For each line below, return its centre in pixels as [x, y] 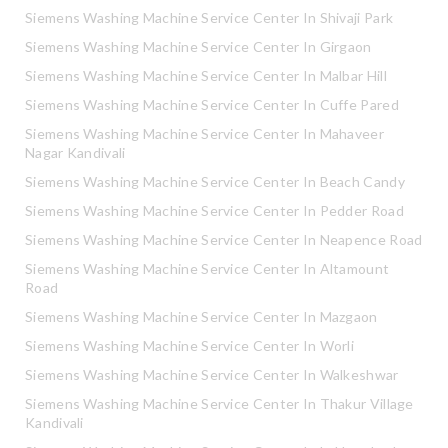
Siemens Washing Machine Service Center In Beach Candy [215, 181]
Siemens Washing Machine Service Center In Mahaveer [204, 133]
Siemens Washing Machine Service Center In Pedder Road [214, 210]
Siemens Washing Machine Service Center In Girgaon [198, 46]
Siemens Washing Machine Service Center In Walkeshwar [212, 374]
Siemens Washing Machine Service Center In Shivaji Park [209, 17]
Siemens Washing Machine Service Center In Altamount [207, 268]
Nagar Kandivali [75, 152]
